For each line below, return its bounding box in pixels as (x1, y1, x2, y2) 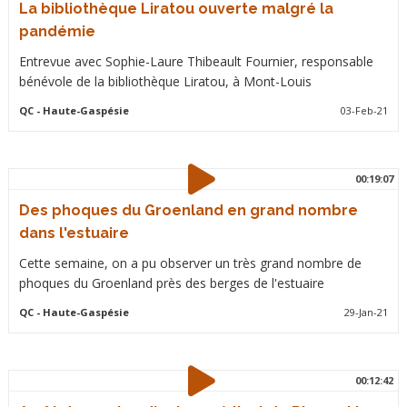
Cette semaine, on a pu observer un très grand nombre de (18, 254, 362, 272)
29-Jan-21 (344, 305, 389, 319)
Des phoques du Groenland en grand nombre (18, 202, 358, 219)
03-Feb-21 (341, 104, 389, 117)
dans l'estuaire (18, 224, 129, 242)
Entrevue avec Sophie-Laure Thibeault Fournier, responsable (18, 53, 373, 70)
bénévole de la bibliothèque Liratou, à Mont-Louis (18, 73, 312, 90)
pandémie (18, 23, 95, 40)
